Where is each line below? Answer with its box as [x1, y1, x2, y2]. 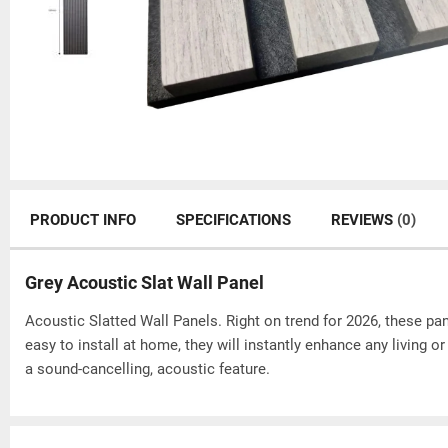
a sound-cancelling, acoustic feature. [25, 360, 270, 379]
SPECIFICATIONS [176, 211, 291, 229]
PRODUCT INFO [30, 211, 136, 229]
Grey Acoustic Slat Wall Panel [25, 272, 264, 293]
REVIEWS [331, 211, 397, 229]
